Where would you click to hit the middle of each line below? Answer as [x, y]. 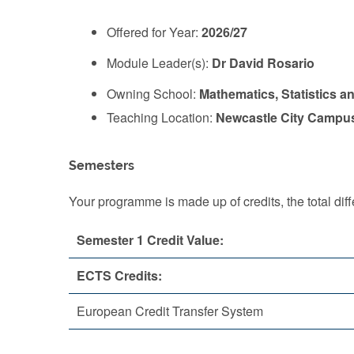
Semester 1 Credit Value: [150, 239]
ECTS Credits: [119, 275]
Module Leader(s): [159, 63]
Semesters [102, 165]
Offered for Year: [154, 32]
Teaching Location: [161, 117]
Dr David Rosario [263, 63]
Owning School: [153, 94]
